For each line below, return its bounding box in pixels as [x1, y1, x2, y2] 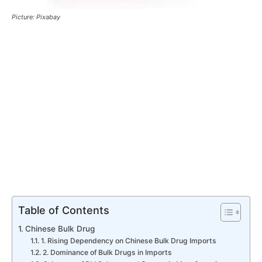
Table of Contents [18, 204, 109, 216]
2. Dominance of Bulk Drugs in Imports [42, 247, 172, 257]
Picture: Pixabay [12, 12, 60, 21]
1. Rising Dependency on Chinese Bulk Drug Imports [40, 236, 216, 245]
